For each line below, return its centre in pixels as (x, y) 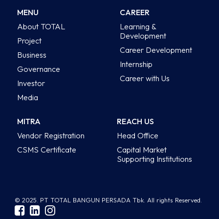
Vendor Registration (51, 135)
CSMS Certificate (47, 149)
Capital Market (142, 149)
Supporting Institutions (154, 159)
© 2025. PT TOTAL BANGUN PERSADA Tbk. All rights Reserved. (108, 200)
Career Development (156, 50)
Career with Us (145, 78)
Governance (39, 69)
